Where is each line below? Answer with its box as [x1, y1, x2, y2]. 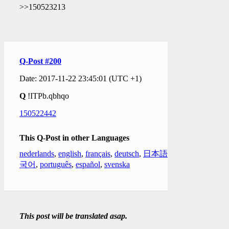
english [58, 149, 81, 158]
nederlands [19, 149, 54, 158]
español [76, 160, 100, 169]
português [40, 160, 72, 169]
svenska [104, 160, 130, 169]
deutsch [114, 149, 139, 158]
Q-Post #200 [19, 57, 61, 66]
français [85, 149, 110, 158]
